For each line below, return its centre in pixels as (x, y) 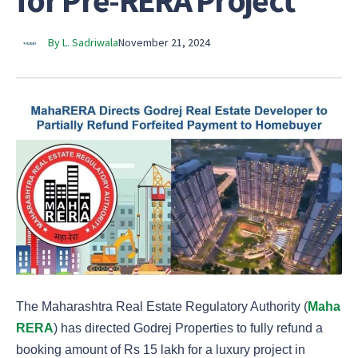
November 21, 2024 (164, 42)
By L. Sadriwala (83, 42)
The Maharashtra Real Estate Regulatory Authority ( (162, 307)
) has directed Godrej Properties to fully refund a (188, 328)
